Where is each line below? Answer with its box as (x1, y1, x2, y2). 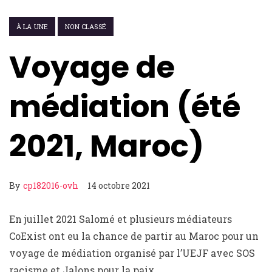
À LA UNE (16, 22, 49, 31)
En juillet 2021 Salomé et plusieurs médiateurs (9, 212, 232, 225)
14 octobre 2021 (87, 180, 150, 191)
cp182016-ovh (23, 180, 78, 191)
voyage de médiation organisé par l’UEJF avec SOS (9, 246, 255, 259)
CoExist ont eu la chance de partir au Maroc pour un (9, 229, 259, 242)
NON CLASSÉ (65, 22, 106, 31)
